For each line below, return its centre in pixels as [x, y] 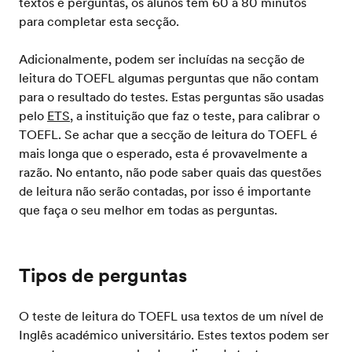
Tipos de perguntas [103, 275]
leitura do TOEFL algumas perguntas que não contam [169, 78]
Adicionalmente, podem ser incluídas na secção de [162, 59]
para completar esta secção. [99, 21]
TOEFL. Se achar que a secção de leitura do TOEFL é [168, 134]
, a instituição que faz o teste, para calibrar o [195, 115]
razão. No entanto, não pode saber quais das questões [170, 172]
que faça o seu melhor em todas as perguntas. [148, 210]
